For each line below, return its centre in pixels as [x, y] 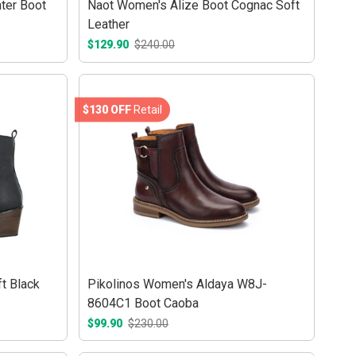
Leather [109, 25]
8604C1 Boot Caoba [143, 303]
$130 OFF [107, 109]
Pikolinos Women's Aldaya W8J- [178, 284]
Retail [147, 109]
